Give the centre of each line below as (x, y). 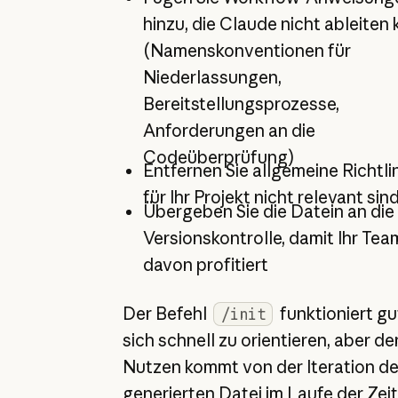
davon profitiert (205, 264)
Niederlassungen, (212, 77)
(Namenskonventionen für (247, 50)
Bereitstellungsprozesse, (241, 103)
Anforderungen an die (229, 130)
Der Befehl (166, 314)
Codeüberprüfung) (219, 157)
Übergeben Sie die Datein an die (268, 211)
